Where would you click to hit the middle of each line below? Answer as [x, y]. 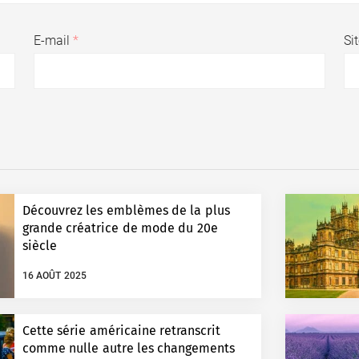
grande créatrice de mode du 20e [120, 228]
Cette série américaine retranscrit [121, 331]
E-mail [53, 41]
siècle [40, 246]
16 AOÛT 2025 [54, 276]
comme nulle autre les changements [129, 349]
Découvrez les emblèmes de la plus [126, 211]
